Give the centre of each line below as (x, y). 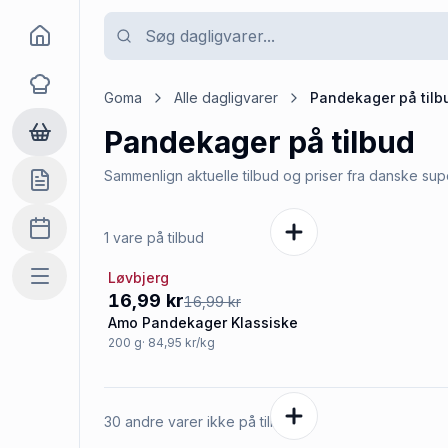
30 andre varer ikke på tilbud (200, 421)
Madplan (58, 236)
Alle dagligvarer (226, 97)
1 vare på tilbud (154, 237)
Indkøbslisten (74, 188)
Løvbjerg (138, 277)
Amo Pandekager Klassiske (203, 322)
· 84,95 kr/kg (178, 342)
